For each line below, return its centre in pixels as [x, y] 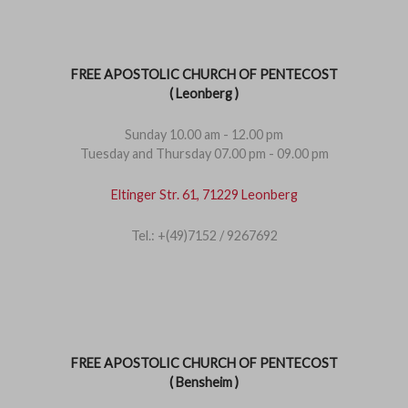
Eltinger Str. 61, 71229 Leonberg [204, 194]
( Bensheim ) [204, 382]
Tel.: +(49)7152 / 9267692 [204, 235]
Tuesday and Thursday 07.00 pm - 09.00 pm [204, 153]
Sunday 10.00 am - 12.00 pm [204, 134]
